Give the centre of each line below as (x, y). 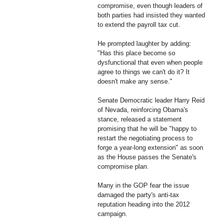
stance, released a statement (140, 119)
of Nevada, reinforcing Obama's (143, 110)
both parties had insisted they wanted (151, 15)
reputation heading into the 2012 (144, 204)
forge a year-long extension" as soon (150, 147)
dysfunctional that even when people (150, 62)
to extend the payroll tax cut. (139, 24)
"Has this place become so (136, 53)
